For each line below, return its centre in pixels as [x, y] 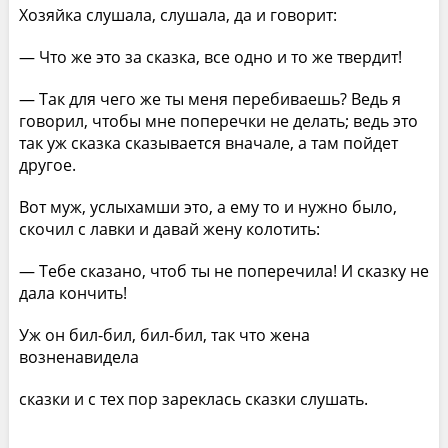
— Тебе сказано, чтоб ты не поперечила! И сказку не [223, 270]
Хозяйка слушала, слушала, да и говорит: [177, 14]
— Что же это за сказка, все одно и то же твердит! [210, 56]
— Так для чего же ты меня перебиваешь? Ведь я [209, 98]
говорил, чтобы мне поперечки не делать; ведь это [218, 120]
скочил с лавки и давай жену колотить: [169, 228]
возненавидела [78, 356]
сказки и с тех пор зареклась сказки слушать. [193, 398]
